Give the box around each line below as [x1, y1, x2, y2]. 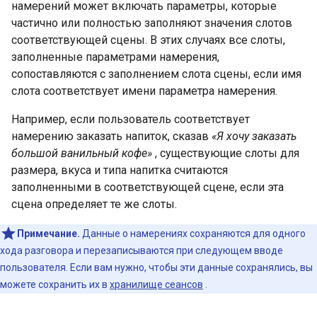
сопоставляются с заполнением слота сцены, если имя [11, 67, 301, 81]
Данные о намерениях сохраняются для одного [82, 228, 306, 240]
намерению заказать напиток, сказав [11, 129, 212, 144]
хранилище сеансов [110, 279, 203, 291]
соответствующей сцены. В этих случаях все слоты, [11, 33, 285, 47]
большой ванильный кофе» [11, 146, 152, 161]
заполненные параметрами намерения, [11, 50, 219, 64]
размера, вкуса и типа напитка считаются [11, 163, 228, 178]
